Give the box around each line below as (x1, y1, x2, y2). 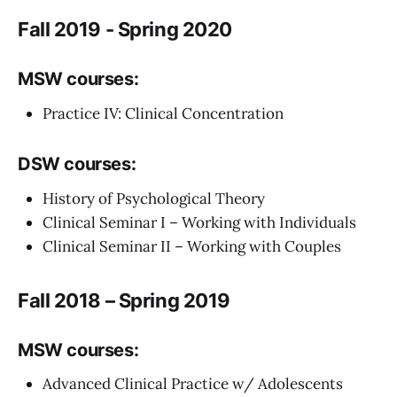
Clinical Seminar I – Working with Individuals (43, 212, 356, 232)
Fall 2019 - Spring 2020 (18, 18, 232, 42)
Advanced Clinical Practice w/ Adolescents (43, 374, 343, 394)
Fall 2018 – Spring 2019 (18, 288, 230, 312)
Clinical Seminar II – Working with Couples (43, 236, 341, 256)
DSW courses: (18, 152, 136, 175)
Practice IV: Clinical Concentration (43, 103, 284, 123)
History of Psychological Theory (43, 188, 265, 208)
